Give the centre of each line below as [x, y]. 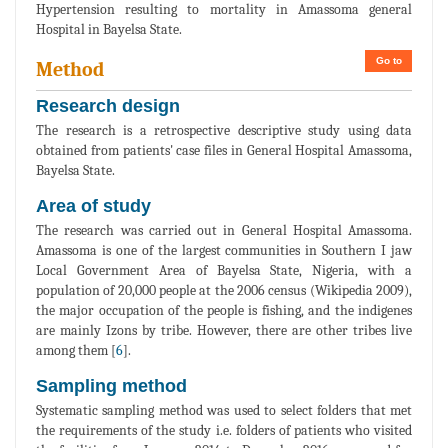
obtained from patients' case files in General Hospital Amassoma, [224, 150]
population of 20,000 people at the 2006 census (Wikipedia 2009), [224, 290]
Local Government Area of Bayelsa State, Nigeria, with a [224, 270]
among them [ [76, 350]
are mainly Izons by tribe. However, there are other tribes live [224, 330]
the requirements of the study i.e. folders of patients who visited [224, 430]
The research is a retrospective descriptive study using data [224, 130]
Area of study [93, 205]
